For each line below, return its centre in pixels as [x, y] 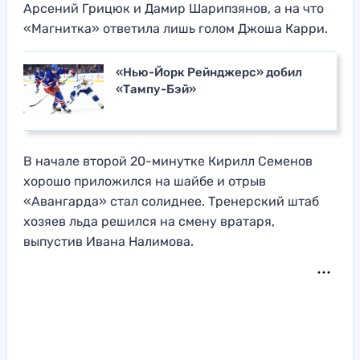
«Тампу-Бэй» [156, 90]
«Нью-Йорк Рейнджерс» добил [209, 73]
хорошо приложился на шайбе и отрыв [145, 182]
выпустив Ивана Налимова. [108, 242]
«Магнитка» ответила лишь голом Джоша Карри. [176, 29]
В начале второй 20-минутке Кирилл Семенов [168, 162]
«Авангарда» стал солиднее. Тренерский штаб [171, 202]
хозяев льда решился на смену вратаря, [149, 222]
